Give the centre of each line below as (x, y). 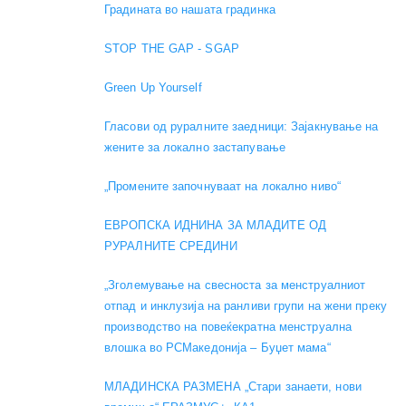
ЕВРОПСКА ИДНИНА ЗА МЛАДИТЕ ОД (215, 225)
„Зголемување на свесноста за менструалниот (235, 285)
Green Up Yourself (153, 87)
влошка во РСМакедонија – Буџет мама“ (217, 347)
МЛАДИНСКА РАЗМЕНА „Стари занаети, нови (233, 386)
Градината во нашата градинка (190, 9)
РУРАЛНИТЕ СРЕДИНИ (171, 246)
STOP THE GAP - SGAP (172, 48)
